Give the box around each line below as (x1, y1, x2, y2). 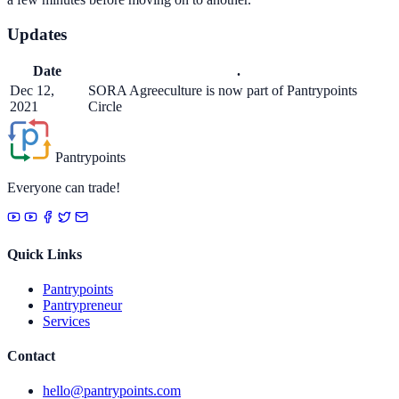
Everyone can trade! (7, 180, 120, 196)
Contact (7, 348, 55, 364)
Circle (88, 99, 122, 115)
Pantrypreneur (43, 297, 122, 313)
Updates (7, 24, 67, 44)
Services (43, 313, 90, 329)
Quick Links (7, 246, 82, 262)
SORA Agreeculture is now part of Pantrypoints (88, 83, 357, 99)
